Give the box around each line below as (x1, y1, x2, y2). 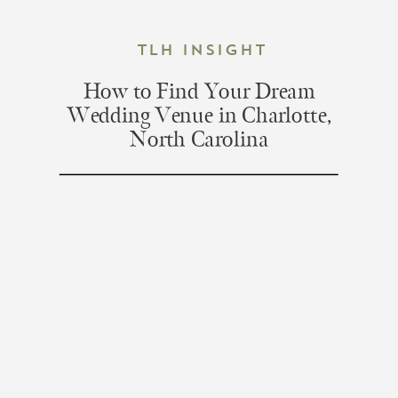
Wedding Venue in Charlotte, (66, 101, 332, 131)
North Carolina (130, 124, 268, 155)
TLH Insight (136, 40, 267, 60)
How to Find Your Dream (83, 77, 315, 107)
